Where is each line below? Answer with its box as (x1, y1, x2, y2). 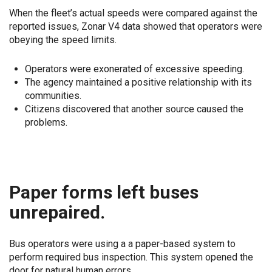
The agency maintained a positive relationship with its (24, 76, 252, 88)
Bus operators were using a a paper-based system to (9, 238, 236, 250)
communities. (24, 89, 81, 101)
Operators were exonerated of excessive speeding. (24, 63, 244, 75)
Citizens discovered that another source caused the (24, 103, 243, 115)
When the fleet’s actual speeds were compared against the (9, 7, 257, 19)
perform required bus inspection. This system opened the (9, 251, 253, 263)
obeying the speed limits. (9, 34, 117, 46)
